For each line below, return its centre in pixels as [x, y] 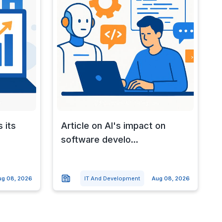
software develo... [99, 139]
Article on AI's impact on [113, 125]
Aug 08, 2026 [170, 178]
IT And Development [112, 178]
